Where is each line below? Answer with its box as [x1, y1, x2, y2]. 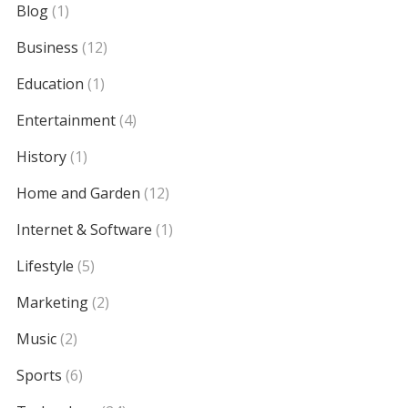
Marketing [15, 292, 88, 312]
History [15, 147, 66, 167]
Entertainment [15, 110, 116, 130]
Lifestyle [15, 256, 74, 276]
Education [15, 74, 84, 94]
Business [15, 37, 78, 57]
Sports [15, 365, 62, 385]
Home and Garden [15, 183, 140, 203]
